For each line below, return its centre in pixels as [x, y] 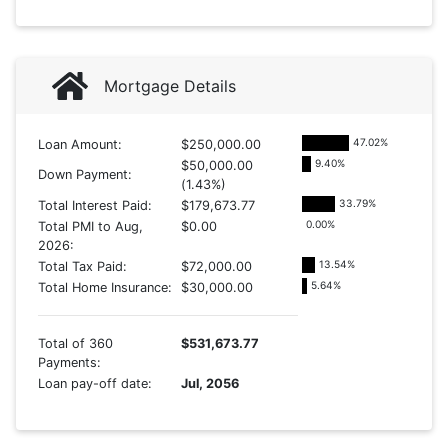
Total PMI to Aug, [90, 226]
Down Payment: [84, 174]
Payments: [69, 362]
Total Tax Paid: [82, 266]
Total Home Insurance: [104, 287]
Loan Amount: [79, 144]
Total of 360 [75, 343]
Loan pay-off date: [94, 383]
